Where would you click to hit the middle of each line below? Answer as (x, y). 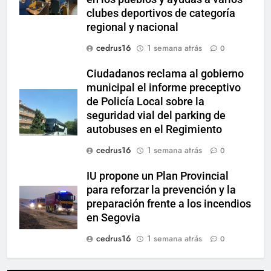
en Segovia (113, 217)
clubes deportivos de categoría (161, 13)
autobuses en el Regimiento (154, 129)
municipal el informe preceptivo (164, 87)
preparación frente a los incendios (169, 204)
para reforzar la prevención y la (161, 190)
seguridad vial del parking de (156, 115)
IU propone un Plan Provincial (158, 176)
